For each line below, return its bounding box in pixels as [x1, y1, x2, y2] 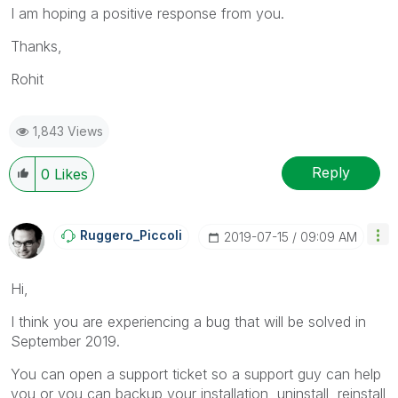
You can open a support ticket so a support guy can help [11, 364, 381, 383]
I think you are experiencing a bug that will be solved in [11, 312, 366, 330]
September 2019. [11, 331, 120, 350]
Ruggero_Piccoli [80, 227, 182, 243]
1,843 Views [33, 123, 103, 139]
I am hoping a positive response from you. [11, 4, 284, 22]
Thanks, [11, 36, 62, 55]
